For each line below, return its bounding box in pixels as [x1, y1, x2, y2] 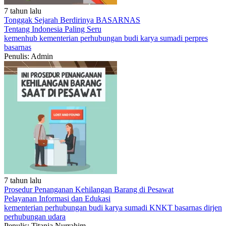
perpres [185, 34, 208, 42]
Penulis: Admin [4, 52, 53, 61]
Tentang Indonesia [4, 25, 65, 33]
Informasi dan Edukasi [39, 194, 110, 203]
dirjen [204, 203, 222, 212]
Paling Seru [65, 25, 101, 33]
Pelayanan [4, 194, 39, 203]
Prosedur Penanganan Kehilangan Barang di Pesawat [4, 185, 174, 194]
